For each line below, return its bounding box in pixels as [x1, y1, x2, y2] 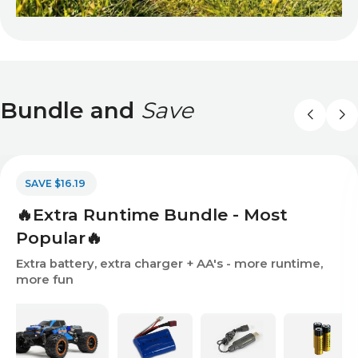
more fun [16, 272, 74, 287]
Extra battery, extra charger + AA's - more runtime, [16, 257, 323, 271]
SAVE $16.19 [25, 177, 86, 189]
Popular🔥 [16, 228, 102, 248]
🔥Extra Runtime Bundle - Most [16, 205, 288, 225]
